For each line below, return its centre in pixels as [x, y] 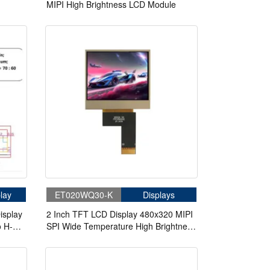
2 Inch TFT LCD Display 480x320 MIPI [119, 214]
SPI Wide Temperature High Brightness [121, 226]
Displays [159, 194]
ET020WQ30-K [83, 194]
